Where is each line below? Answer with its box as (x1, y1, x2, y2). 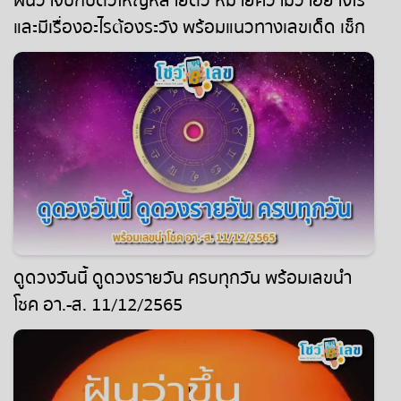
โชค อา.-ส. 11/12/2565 (13, 290, 183, 319)
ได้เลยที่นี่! (13, 40, 81, 69)
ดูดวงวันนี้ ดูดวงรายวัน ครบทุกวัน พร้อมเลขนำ (13, 263, 352, 292)
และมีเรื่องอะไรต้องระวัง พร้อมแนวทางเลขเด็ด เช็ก (13, 13, 365, 42)
